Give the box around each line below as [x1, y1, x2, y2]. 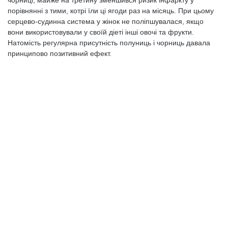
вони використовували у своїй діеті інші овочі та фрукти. [8, 28, 194, 36]
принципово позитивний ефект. [8, 49, 111, 58]
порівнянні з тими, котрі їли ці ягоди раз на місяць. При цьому [8, 7, 214, 15]
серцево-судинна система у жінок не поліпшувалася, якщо [8, 17, 204, 25]
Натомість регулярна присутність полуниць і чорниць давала [8, 39, 210, 47]
